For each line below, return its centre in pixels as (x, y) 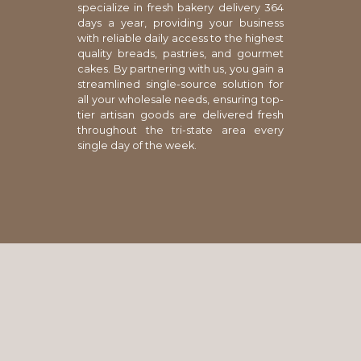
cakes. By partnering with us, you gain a (180, 68)
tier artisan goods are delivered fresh (180, 114)
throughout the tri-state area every (180, 130)
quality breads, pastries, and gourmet (180, 53)
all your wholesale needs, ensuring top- (180, 99)
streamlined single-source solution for (180, 84)
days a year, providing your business (180, 23)
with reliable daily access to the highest (180, 38)
